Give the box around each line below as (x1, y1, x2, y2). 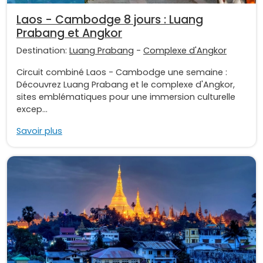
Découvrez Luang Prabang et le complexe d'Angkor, (16, 78, 235, 90)
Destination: (16, 44, 69, 56)
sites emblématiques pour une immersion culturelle (16, 90, 235, 103)
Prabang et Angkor (16, 25, 122, 41)
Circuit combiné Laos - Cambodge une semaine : (16, 66, 227, 78)
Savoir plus (16, 124, 62, 137)
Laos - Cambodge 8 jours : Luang (16, 11, 203, 28)
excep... (16, 103, 48, 115)
